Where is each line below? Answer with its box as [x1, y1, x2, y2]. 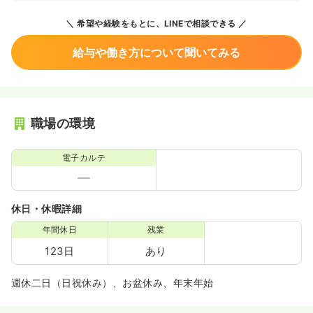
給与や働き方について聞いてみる [73, 45, 240, 59]
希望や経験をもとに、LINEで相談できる [74, 18, 236, 29]
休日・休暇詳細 [11, 203, 82, 214]
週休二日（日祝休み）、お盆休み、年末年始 [11, 277, 214, 289]
